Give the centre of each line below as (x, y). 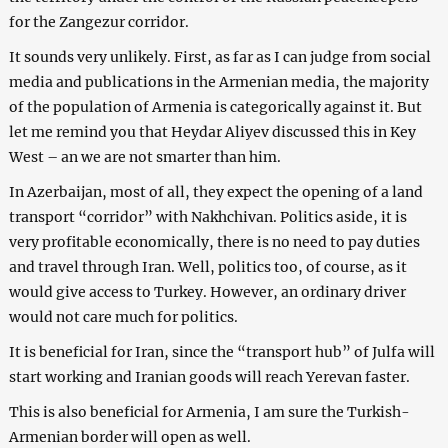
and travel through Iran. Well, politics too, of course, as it (207, 266)
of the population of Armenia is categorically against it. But (215, 106)
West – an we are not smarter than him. (144, 156)
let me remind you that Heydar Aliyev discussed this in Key (212, 131)
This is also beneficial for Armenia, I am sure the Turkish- (209, 411)
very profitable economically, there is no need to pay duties (214, 241)
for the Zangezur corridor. (98, 21)
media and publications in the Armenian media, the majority (218, 81)
